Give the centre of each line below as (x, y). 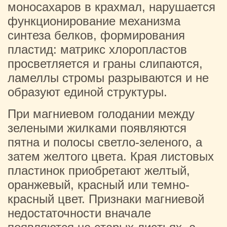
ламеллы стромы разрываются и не (108, 78)
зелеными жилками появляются (97, 128)
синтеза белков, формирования (96, 35)
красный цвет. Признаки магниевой (106, 199)
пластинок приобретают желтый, (99, 171)
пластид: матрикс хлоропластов (97, 49)
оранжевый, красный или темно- (99, 185)
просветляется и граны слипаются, (105, 64)
